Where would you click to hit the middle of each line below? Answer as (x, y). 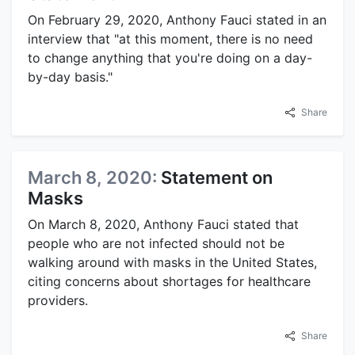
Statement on (217, 177)
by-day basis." (70, 77)
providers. (58, 300)
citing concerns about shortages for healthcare (169, 281)
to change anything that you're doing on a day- (170, 58)
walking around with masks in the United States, (172, 262)
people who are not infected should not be (156, 243)
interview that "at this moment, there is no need (170, 39)
